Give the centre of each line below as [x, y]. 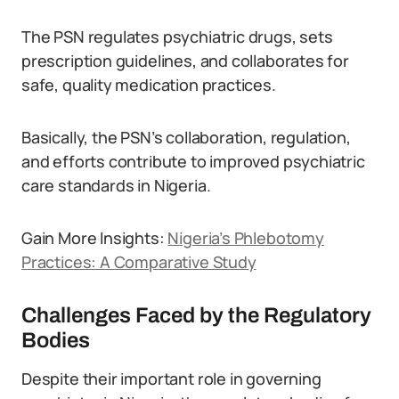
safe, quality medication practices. [149, 85]
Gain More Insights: [95, 238]
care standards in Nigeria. [116, 185]
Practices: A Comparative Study [139, 262]
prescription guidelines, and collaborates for [185, 61]
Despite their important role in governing [171, 379]
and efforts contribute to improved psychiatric [193, 161]
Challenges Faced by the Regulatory [196, 315]
